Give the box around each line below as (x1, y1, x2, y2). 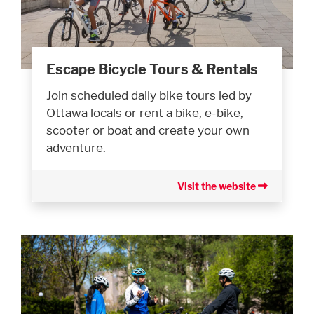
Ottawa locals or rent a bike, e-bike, (46, 104, 243, 120)
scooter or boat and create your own (46, 122, 250, 137)
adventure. (46, 139, 106, 155)
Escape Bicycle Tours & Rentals (46, 60, 258, 78)
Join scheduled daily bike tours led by (46, 87, 252, 102)
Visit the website (177, 179, 258, 192)
